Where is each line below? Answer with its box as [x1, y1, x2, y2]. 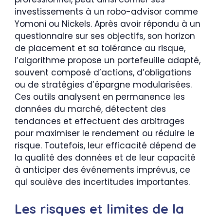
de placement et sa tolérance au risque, [15, 42, 185, 54]
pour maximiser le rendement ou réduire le [15, 127, 195, 139]
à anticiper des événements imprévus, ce [15, 164, 190, 176]
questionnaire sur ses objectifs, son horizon [15, 30, 195, 42]
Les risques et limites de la [15, 200, 184, 217]
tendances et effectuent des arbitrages [15, 115, 184, 127]
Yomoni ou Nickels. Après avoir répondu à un [15, 18, 200, 30]
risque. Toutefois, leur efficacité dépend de [15, 140, 196, 151]
